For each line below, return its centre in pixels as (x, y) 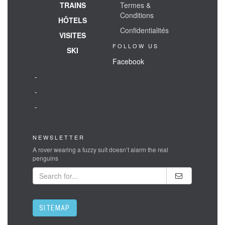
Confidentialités (144, 30)
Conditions (137, 15)
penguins (45, 158)
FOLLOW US (136, 45)
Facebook (128, 61)
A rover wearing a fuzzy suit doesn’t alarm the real (100, 149)
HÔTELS (73, 20)
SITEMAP (55, 208)
